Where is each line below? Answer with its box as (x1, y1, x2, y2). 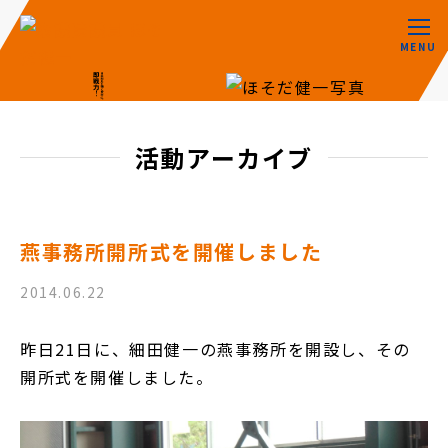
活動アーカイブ (134, 139, 314, 175)
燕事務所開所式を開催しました (20, 236, 323, 266)
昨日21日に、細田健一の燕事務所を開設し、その (20, 336, 411, 361)
